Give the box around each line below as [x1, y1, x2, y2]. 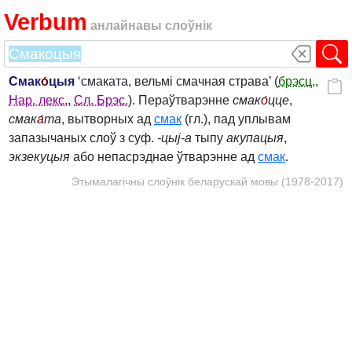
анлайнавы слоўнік [90, 19, 212, 32]
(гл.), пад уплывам [181, 112, 291, 126]
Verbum [4, 9, 87, 35]
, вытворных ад [61, 112, 154, 126]
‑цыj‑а [157, 131, 192, 145]
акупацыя [226, 131, 284, 145]
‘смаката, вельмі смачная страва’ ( [75, 75, 278, 88]
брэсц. [278, 75, 315, 88]
